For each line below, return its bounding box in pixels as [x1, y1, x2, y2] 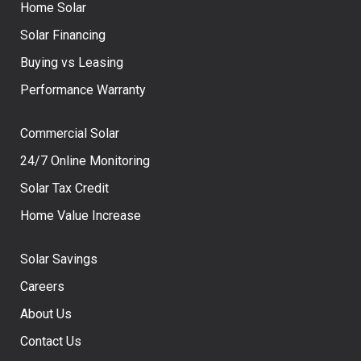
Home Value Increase [20, 207, 141, 223]
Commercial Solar [20, 125, 119, 141]
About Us [20, 305, 72, 322]
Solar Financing [20, 27, 106, 43]
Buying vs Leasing [20, 54, 123, 70]
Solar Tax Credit [20, 180, 109, 196]
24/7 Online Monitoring [20, 152, 150, 168]
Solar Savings [20, 251, 98, 267]
